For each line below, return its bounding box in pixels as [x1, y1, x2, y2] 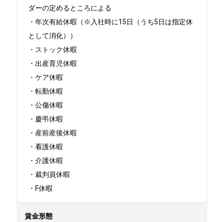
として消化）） [28, 32, 77, 40]
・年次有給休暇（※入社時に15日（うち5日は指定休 [28, 18, 193, 26]
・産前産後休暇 [28, 129, 77, 137]
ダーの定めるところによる [28, 4, 111, 12]
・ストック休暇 [28, 46, 77, 54]
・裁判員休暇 [28, 170, 70, 178]
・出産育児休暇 [28, 59, 77, 67]
